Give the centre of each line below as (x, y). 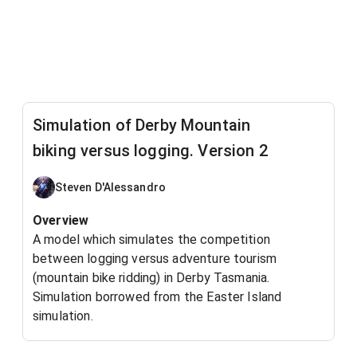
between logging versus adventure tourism (155, 259)
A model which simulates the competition (151, 239)
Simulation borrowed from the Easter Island (157, 297)
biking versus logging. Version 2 (150, 151)
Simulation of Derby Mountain (142, 125)
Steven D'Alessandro (110, 187)
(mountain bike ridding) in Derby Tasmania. (153, 278)
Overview (61, 220)
